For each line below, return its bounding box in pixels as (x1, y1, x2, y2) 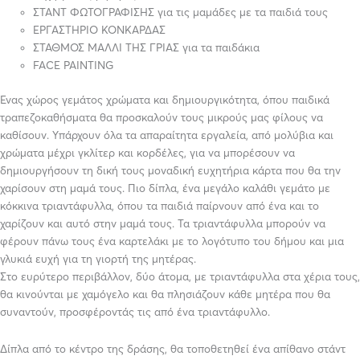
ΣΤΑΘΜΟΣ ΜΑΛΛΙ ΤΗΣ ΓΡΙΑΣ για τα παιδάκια (33, 41, 260, 55)
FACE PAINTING (33, 59, 114, 73)
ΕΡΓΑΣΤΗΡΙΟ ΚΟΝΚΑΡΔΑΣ (33, 23, 166, 38)
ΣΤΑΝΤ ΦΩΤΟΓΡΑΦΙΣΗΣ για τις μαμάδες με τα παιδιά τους (33, 6, 329, 20)
